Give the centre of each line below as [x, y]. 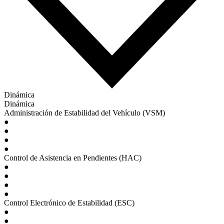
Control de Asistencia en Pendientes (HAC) [73, 157]
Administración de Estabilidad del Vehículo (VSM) [84, 112]
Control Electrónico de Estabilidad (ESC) [69, 202]
